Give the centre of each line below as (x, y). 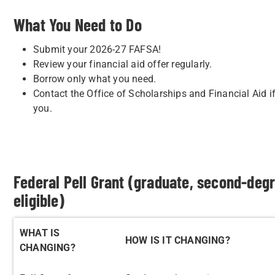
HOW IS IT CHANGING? (178, 240)
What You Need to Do (78, 25)
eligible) (39, 200)
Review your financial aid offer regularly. (123, 64)
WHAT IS (40, 233)
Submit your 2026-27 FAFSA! (97, 49)
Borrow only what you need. (95, 79)
